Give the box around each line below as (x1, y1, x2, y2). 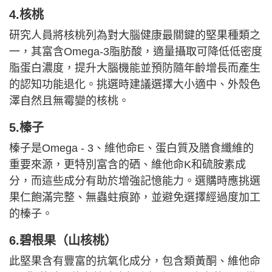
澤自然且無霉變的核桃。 (9, 94, 129, 107)
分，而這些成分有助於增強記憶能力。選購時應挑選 (9, 174, 260, 187)
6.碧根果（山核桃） (9, 233, 117, 247)
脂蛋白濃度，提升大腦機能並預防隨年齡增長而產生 (9, 61, 260, 74)
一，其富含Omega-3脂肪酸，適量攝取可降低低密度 (9, 45, 262, 58)
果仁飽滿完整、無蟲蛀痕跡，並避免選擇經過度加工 (9, 191, 260, 203)
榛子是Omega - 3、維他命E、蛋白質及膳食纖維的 (9, 141, 254, 154)
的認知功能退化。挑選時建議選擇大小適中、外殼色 (9, 78, 260, 90)
